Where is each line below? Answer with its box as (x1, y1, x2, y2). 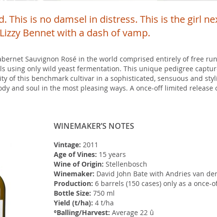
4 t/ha (93, 198, 114, 207)
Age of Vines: (53, 150, 97, 159)
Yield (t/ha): (53, 198, 93, 207)
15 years (96, 150, 126, 159)
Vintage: (53, 140, 81, 149)
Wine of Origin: (53, 159, 104, 169)
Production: (53, 179, 93, 188)
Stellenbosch (103, 159, 147, 169)
